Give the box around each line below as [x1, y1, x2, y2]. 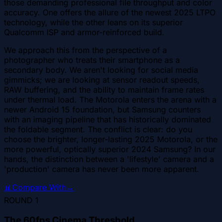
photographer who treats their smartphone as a [4, 55, 180, 65]
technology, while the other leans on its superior [4, 17, 183, 27]
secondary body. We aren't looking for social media [4, 64, 198, 75]
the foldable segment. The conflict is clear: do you [4, 124, 192, 134]
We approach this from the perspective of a [4, 45, 167, 55]
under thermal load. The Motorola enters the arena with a [4, 94, 217, 105]
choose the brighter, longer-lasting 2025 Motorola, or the [4, 134, 218, 144]
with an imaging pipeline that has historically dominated [4, 114, 211, 124]
